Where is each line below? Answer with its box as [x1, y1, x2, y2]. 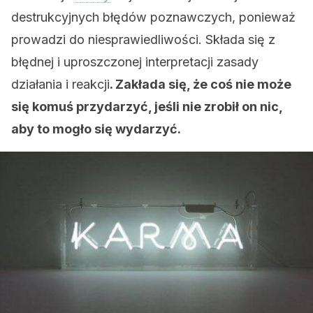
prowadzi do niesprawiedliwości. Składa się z [11, 32, 275, 47]
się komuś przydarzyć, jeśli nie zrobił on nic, [11, 99, 282, 114]
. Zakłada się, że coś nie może [110, 77, 291, 92]
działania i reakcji [11, 77, 110, 92]
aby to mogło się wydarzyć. [11, 122, 181, 136]
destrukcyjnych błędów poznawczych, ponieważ [11, 10, 296, 24]
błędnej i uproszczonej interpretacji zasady [11, 54, 259, 69]
